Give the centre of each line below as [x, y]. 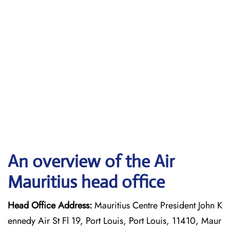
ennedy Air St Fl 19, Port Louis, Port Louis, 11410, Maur [114, 221]
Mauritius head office [86, 182]
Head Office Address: [50, 205]
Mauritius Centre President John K [157, 205]
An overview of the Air [91, 161]
